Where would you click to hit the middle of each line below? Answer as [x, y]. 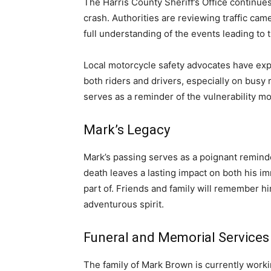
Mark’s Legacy [127, 129]
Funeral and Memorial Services [176, 237]
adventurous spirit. [124, 204]
